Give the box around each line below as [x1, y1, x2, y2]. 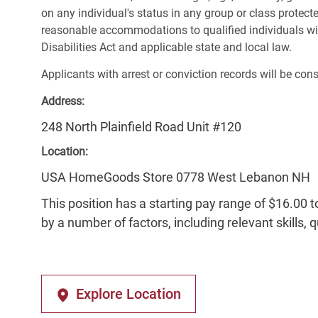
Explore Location [76, 285, 181, 303]
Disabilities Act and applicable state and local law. [41, 40, 292, 55]
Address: [41, 94, 84, 109]
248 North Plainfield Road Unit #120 [41, 119, 241, 135]
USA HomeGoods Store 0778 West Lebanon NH [41, 170, 310, 185]
